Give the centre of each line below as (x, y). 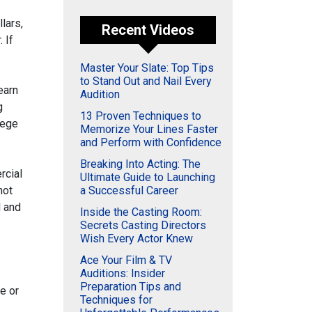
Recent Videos (148, 30)
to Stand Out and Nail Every (146, 81)
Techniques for (116, 300)
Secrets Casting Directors (143, 225)
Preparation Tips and (131, 287)
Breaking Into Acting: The (140, 164)
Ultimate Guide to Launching (148, 177)
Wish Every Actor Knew (136, 239)
